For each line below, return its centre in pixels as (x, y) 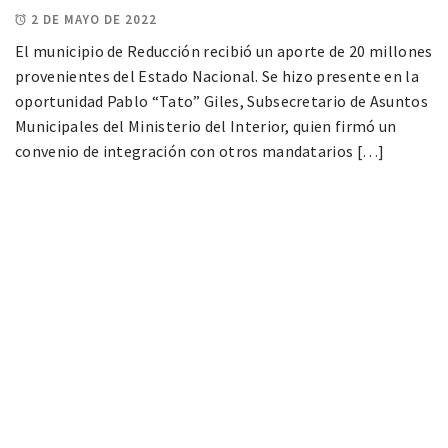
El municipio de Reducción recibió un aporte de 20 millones (224, 51)
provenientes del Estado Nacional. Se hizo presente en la (217, 76)
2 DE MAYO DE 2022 (94, 20)
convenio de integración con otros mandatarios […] (200, 151)
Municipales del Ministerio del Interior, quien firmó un (206, 126)
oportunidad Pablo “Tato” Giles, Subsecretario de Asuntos (221, 101)
